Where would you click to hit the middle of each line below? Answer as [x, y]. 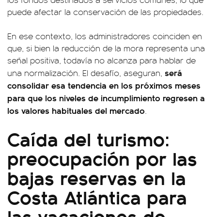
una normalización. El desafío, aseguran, [85, 73]
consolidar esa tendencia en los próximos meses [104, 85]
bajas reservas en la [97, 177]
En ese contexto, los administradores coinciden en [105, 36]
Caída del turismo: [88, 138]
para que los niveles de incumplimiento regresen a [106, 98]
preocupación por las [102, 158]
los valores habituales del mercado [76, 110]
